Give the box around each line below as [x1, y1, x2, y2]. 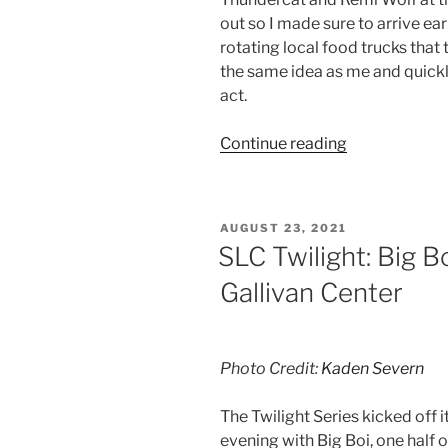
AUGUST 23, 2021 [220, 220, 347, 235]
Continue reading [220, 133, 347, 153]
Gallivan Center [220, 276, 403, 308]
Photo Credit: [220, 359, 321, 378]
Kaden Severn [321, 359, 424, 378]
